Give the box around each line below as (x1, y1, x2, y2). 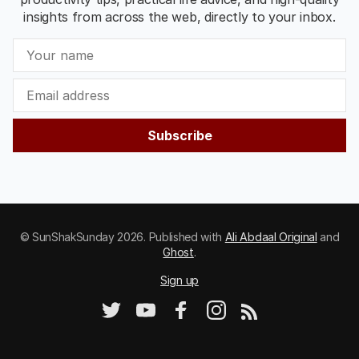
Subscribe (147, 127, 212, 143)
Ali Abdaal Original (224, 230, 317, 244)
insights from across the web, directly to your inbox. (23, 9, 336, 25)
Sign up (160, 273, 199, 287)
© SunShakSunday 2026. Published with (19, 230, 225, 244)
